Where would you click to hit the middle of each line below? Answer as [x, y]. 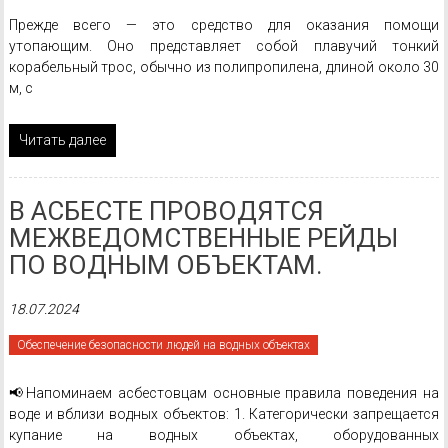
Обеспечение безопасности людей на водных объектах [163, 345]
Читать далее [62, 140]
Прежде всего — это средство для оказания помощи [224, 25]
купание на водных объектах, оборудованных [224, 435]
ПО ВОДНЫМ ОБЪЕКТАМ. [165, 265]
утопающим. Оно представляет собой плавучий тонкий [224, 46]
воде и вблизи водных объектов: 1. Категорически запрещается [224, 414]
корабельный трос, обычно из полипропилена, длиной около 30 [224, 67]
